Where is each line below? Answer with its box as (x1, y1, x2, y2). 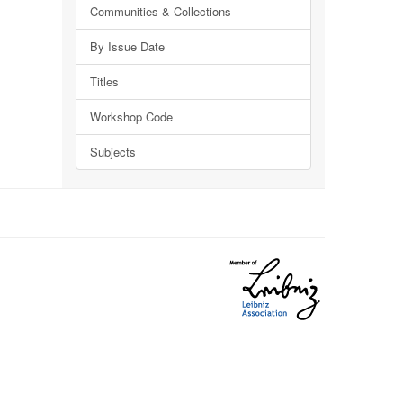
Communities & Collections (89, 3, 231, 20)
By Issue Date (89, 38, 165, 55)
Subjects (89, 143, 136, 160)
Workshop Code (89, 108, 173, 125)
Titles (89, 73, 119, 90)
